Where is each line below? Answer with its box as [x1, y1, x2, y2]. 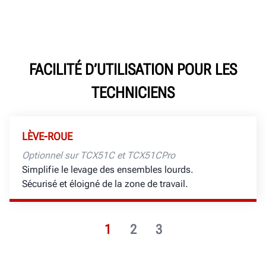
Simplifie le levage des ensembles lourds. [22, 163, 194, 175]
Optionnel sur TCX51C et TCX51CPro [22, 149, 175, 161]
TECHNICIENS [91, 83, 175, 102]
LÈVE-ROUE [22, 129, 72, 142]
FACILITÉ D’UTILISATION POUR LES [29, 60, 237, 78]
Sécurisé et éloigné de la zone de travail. [22, 178, 188, 189]
